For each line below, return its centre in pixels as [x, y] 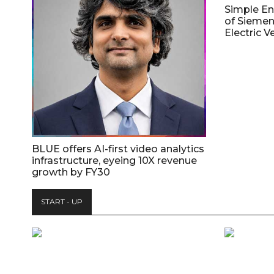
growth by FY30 [71, 172]
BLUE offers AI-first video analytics [118, 149]
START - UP [62, 202]
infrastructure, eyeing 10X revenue [114, 161]
